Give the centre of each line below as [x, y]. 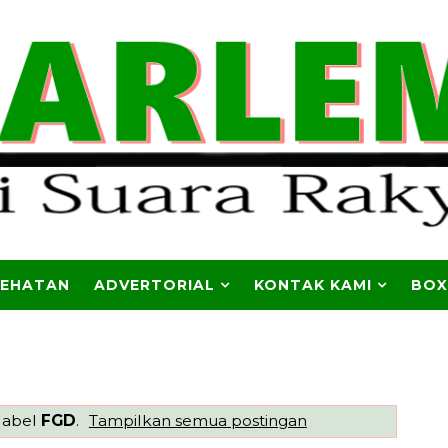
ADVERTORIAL [154, 285]
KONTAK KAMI [313, 285]
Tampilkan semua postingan [197, 420]
